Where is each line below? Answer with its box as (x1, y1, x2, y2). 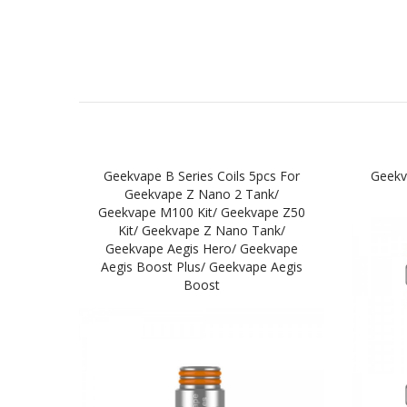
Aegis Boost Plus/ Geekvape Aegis (101, 257, 303, 275)
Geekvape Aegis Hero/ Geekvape (105, 239, 298, 257)
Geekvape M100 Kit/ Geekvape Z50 (98, 203, 305, 221)
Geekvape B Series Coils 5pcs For (104, 166, 300, 184)
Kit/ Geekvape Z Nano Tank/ (118, 221, 285, 239)
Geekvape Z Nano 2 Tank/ (124, 184, 279, 203)
